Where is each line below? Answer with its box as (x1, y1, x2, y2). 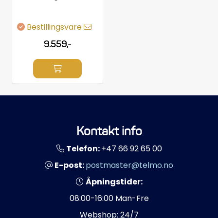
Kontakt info (76, 124, 142, 139)
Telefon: (66, 143, 101, 155)
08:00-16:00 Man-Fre (69, 193, 149, 204)
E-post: (54, 160, 86, 171)
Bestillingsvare (27, 21, 84, 33)
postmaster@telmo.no (86, 160, 173, 171)
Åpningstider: (85, 176, 143, 188)
